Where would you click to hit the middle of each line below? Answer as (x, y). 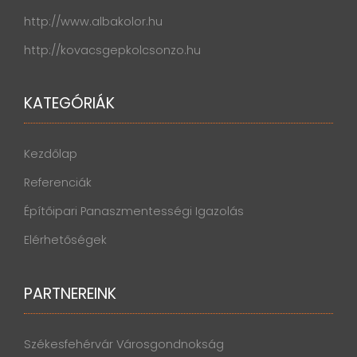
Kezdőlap (51, 154)
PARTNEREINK (70, 293)
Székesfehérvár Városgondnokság (124, 344)
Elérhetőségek (65, 240)
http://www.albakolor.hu (93, 21)
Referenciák (58, 183)
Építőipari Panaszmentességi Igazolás (134, 212)
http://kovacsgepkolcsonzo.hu (112, 50)
